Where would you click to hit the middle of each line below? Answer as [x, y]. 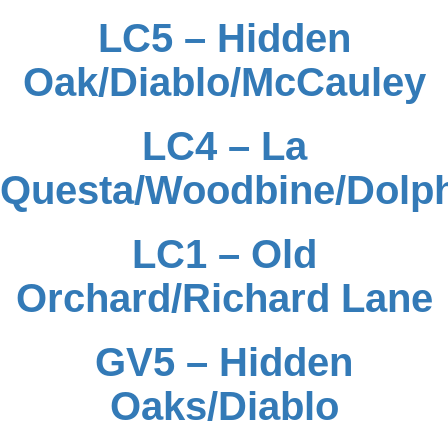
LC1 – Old [224, 254]
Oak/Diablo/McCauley [224, 82]
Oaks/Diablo [224, 406]
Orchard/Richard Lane [224, 298]
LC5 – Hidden [224, 38]
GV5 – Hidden [224, 362]
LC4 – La [224, 146]
